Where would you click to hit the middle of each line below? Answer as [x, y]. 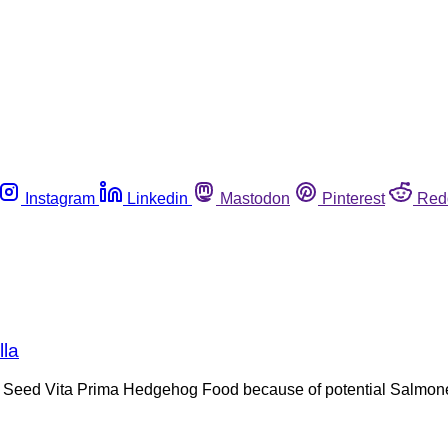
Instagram [60, 198]
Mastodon [255, 198]
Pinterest [353, 198]
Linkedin [157, 198]
